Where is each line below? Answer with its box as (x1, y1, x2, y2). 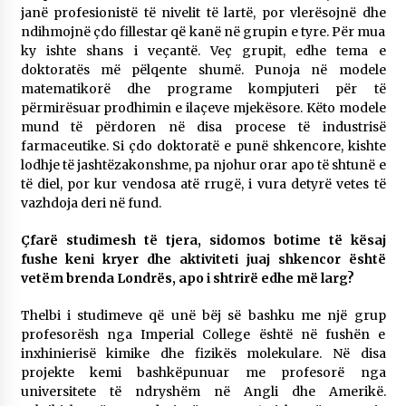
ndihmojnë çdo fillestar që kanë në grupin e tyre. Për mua (20, 24, 386, 40)
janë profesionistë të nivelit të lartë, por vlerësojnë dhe (20, 5, 386, 21)
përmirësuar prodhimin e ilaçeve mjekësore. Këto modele (20, 100, 386, 116)
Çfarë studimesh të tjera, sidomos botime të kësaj (20, 232, 386, 248)
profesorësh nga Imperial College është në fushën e (20, 326, 386, 343)
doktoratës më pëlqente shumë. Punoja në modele (20, 62, 386, 78)
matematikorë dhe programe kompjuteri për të (20, 81, 386, 97)
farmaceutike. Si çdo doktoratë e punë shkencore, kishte (20, 138, 386, 154)
